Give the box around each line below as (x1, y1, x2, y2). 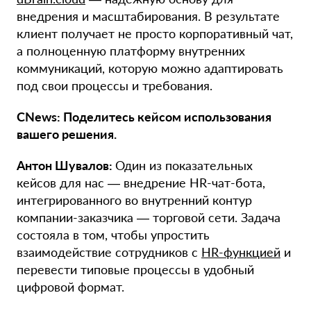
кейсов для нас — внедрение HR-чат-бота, (17, 175, 265, 191)
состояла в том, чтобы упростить (17, 227, 210, 243)
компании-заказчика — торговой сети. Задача (17, 210, 280, 226)
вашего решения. (17, 126, 117, 142)
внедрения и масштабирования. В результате (17, 8, 280, 24)
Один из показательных (115, 158, 253, 174)
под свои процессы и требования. (17, 78, 212, 94)
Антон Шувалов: (17, 158, 115, 174)
